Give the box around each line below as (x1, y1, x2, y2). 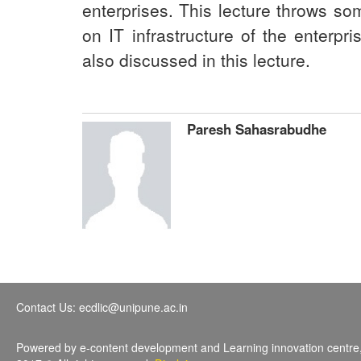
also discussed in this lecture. (82, 47, 310, 72)
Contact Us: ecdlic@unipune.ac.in (16, 298, 188, 315)
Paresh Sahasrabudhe (187, 118, 326, 139)
